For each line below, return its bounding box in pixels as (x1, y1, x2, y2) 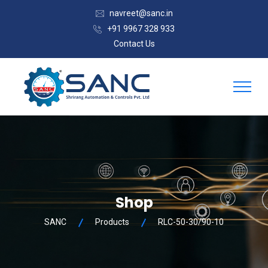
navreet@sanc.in (109, 8, 173, 18)
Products (95, 217, 129, 227)
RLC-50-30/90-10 (158, 217, 224, 227)
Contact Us (113, 38, 155, 48)
